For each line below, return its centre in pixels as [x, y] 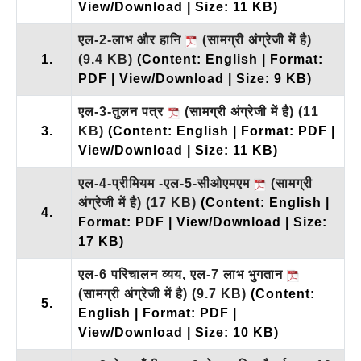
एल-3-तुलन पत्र [123, 111]
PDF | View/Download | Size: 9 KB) [195, 78]
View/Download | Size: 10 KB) [178, 332]
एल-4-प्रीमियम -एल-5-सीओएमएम [166, 183]
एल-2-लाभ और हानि [132, 39]
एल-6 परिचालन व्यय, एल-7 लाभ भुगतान [183, 274]
